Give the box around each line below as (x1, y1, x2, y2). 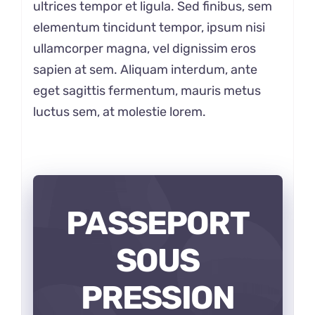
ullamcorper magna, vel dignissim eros (32, 41, 256, 57)
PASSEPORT (66, 203, 249, 242)
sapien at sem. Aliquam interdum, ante (32, 62, 257, 78)
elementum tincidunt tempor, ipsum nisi (32, 20, 265, 36)
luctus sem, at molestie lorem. (32, 104, 206, 120)
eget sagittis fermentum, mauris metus (32, 83, 261, 99)
